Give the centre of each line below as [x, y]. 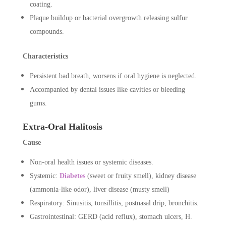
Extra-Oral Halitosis [62, 126]
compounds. [47, 31]
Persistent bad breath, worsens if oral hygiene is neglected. [113, 76]
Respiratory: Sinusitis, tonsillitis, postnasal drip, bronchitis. [114, 203]
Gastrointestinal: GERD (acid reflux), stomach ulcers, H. [111, 216]
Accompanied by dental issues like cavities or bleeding [107, 89]
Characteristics [45, 56]
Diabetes [72, 176]
